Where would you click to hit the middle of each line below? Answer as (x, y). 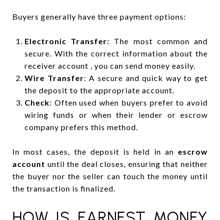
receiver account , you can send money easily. (111, 65)
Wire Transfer (54, 78)
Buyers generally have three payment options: (99, 16)
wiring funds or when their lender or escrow (116, 114)
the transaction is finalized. (64, 188)
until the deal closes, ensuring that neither (126, 164)
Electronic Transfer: (69, 41)
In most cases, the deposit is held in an (95, 151)
